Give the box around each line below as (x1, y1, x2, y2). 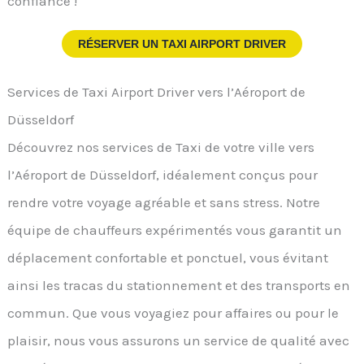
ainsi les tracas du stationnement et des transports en (7, 277, 351, 294)
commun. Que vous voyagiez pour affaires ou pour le (7, 305, 340, 322)
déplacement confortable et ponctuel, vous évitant (7, 249, 329, 266)
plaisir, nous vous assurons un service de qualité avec (7, 332, 350, 349)
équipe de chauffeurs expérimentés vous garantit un (7, 222, 343, 239)
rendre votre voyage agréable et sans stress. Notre (7, 194, 321, 211)
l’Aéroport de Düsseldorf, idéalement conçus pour (7, 167, 318, 184)
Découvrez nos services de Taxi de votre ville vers (7, 139, 315, 156)
